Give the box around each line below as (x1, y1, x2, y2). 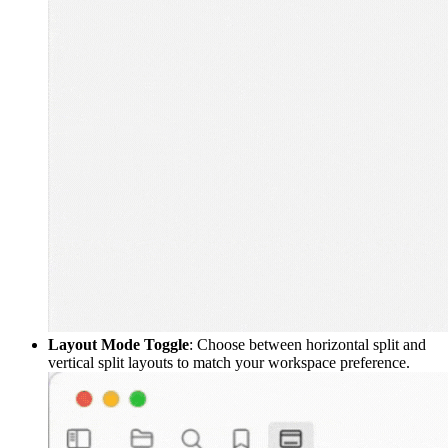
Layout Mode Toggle (48, 335, 189, 353)
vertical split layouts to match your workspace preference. (48, 353, 410, 371)
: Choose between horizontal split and (189, 335, 426, 353)
